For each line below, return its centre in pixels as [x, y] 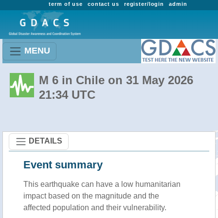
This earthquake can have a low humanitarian [102, 184]
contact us [103, 4]
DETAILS [45, 141]
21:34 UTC [67, 95]
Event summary [63, 165]
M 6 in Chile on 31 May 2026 [116, 80]
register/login [144, 4]
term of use [66, 4]
